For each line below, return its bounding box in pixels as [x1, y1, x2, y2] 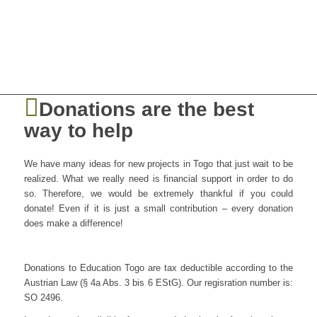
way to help [23, 120, 133, 142]
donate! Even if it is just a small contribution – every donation [23, 203, 294, 214]
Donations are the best [38, 98, 254, 120]
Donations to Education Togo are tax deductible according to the [23, 263, 294, 274]
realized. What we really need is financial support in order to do [23, 173, 294, 185]
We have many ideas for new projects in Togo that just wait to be [23, 158, 294, 170]
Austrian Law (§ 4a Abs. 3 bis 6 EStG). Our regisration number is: [23, 277, 294, 289]
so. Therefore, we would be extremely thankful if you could [23, 188, 294, 200]
